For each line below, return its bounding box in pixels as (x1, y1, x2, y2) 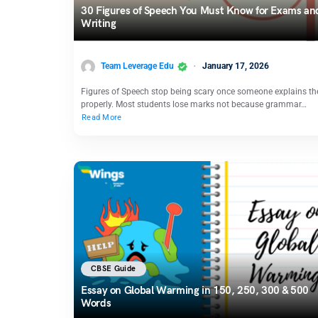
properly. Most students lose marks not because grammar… (81, 99, 307, 109)
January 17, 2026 (202, 61, 269, 71)
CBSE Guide (91, 264, 136, 274)
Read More (82, 112, 122, 122)
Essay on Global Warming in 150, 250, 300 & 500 (81, 283, 309, 297)
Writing (81, 17, 116, 31)
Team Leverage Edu (101, 61, 174, 71)
